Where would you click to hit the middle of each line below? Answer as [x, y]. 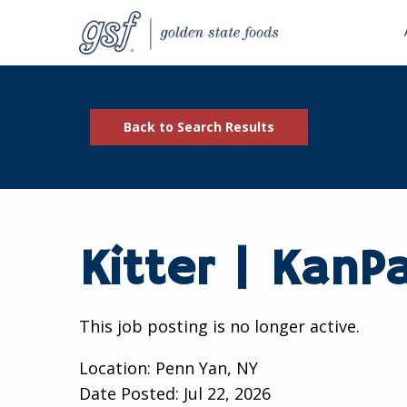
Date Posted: [131, 393]
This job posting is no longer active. [219, 326]
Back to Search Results [199, 127]
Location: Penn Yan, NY [169, 367]
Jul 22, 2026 [227, 393]
